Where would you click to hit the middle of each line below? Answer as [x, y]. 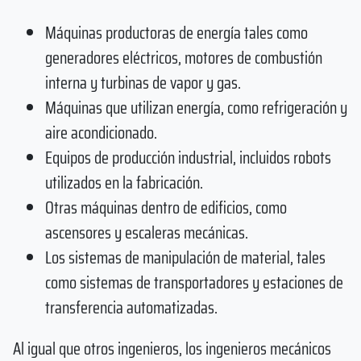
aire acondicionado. [101, 132]
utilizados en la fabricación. [124, 182]
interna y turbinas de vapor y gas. [143, 82]
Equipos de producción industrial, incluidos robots [188, 157]
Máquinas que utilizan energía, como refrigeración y [196, 107]
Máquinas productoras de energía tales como [176, 32]
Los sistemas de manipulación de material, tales [185, 257]
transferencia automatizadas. [131, 307]
